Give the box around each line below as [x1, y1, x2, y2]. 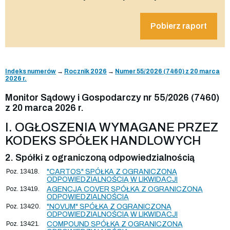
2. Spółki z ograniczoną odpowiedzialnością [5, 152, 195, 163]
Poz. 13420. [6, 202, 41, 210]
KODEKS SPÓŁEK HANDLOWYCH [5, 133, 201, 147]
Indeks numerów [5, 67, 56, 75]
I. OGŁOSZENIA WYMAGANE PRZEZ [5, 120, 218, 134]
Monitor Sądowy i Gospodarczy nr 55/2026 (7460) [5, 92, 219, 103]
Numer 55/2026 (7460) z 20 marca [115, 67, 220, 75]
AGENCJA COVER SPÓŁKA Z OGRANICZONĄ [47, 185, 203, 193]
